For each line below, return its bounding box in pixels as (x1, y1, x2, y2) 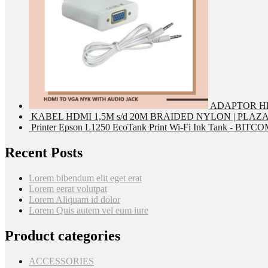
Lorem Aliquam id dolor (29, 194, 120, 205)
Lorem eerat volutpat (29, 183, 107, 194)
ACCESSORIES (29, 255, 94, 266)
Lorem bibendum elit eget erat (29, 172, 142, 183)
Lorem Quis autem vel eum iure (29, 205, 148, 215)
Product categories (5, 227, 120, 243)
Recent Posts (5, 144, 83, 160)
